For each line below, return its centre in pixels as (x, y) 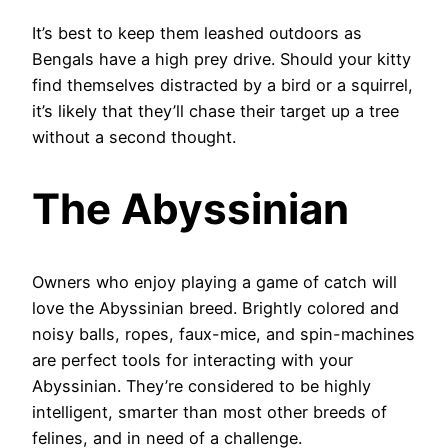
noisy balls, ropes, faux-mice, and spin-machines (223, 334)
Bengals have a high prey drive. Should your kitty (221, 58)
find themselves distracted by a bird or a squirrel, (222, 84)
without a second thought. (134, 136)
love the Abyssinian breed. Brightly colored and (215, 308)
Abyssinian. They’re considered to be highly (201, 386)
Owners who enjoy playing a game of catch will (214, 282)
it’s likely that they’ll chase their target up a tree (215, 110)
